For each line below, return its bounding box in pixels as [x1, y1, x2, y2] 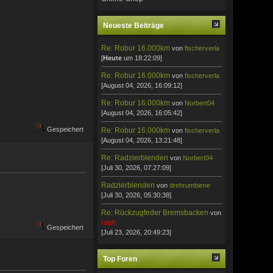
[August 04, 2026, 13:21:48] [101, 136, 183, 144]
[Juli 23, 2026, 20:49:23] [101, 228, 172, 236]
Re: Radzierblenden [101, 153, 171, 162]
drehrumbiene [169, 181, 211, 189]
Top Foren [103, 255, 138, 264]
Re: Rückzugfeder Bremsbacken [101, 208, 209, 217]
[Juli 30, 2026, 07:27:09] [101, 163, 172, 171]
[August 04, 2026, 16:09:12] [101, 81, 183, 89]
